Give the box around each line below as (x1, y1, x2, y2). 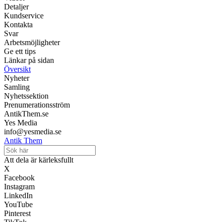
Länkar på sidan (4, 56, 54, 65)
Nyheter (4, 74, 29, 83)
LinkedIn (4, 191, 33, 200)
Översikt (4, 65, 31, 74)
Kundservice (4, 11, 44, 20)
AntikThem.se (4, 110, 49, 118)
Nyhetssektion (4, 92, 49, 101)
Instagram (4, 182, 35, 191)
